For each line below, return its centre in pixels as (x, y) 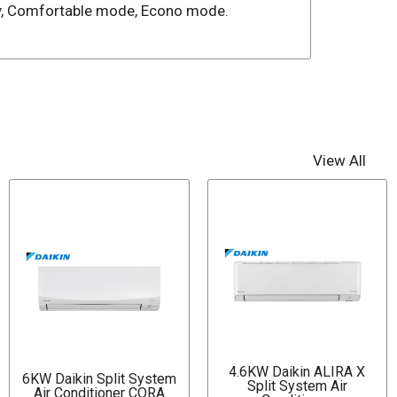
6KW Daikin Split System (99, 378)
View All (339, 160)
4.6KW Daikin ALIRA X (297, 371)
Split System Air (297, 385)
